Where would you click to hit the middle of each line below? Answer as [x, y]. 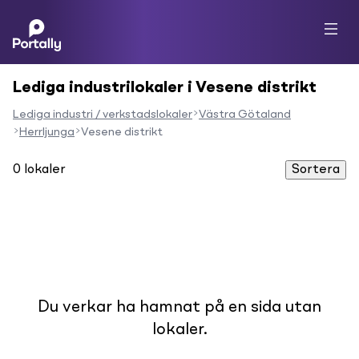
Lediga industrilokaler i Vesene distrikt [165, 88]
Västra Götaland [245, 115]
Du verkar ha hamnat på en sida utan [179, 308]
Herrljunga [47, 132]
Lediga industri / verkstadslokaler [103, 115]
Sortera [316, 170]
